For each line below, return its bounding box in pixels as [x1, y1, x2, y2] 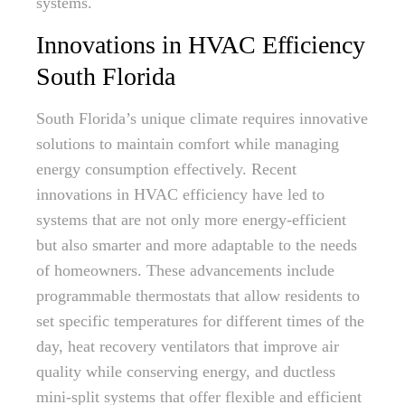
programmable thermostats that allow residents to [36, 287, 360, 305]
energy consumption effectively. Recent [36, 160, 297, 178]
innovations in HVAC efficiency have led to [36, 185, 325, 203]
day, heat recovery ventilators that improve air [36, 337, 339, 355]
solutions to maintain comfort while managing [36, 135, 339, 153]
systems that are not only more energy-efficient [36, 211, 346, 229]
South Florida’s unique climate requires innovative [36, 109, 368, 127]
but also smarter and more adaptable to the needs [36, 236, 357, 254]
